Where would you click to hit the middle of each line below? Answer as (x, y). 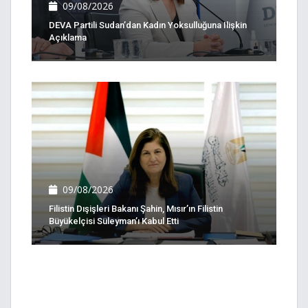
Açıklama (68, 37)
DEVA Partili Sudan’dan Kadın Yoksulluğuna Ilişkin (148, 25)
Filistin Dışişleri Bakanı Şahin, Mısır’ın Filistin (136, 209)
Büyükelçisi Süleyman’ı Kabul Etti (114, 221)
